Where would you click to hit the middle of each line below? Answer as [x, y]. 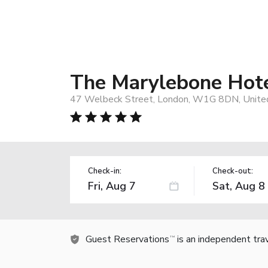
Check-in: [105, 171]
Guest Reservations [127, 239]
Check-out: [232, 171]
